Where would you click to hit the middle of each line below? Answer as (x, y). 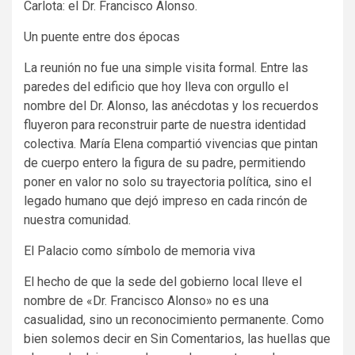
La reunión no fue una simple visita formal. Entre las (166, 68)
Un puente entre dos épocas (102, 37)
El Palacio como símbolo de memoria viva (139, 251)
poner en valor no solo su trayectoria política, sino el (168, 182)
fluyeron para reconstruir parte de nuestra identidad (165, 125)
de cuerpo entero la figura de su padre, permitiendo (165, 163)
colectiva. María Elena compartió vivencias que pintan (171, 144)
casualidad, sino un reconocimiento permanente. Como (174, 320)
